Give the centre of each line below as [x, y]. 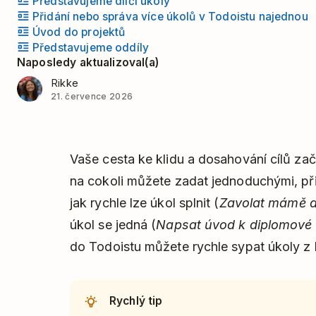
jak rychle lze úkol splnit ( [145, 202]
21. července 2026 [92, 96]
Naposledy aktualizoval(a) [88, 62]
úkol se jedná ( [113, 224]
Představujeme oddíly [91, 47]
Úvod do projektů [79, 32]
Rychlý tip [136, 300]
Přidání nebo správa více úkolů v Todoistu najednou [170, 16]
